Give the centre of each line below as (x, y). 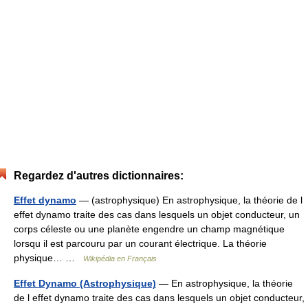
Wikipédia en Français (120, 258)
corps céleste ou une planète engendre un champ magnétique (149, 229)
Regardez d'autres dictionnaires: (99, 176)
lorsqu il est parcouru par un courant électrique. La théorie (140, 243)
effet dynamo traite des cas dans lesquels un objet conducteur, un (157, 214)
